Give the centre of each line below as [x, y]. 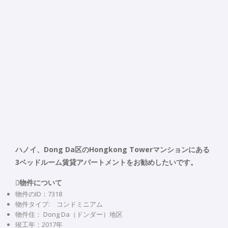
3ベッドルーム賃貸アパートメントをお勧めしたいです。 [106, 162]
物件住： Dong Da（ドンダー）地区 [69, 214]
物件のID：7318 [39, 194]
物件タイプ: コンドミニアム [59, 204]
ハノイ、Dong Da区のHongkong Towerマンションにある [112, 149]
